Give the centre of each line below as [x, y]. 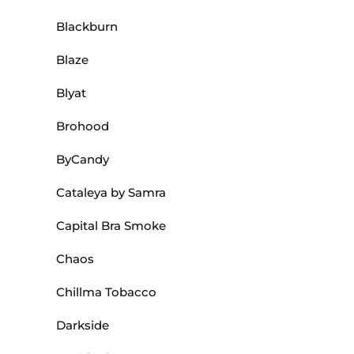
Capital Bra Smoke [111, 226]
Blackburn [87, 27]
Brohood [83, 126]
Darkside [83, 326]
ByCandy [83, 160]
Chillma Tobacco [106, 292]
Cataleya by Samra [111, 193]
